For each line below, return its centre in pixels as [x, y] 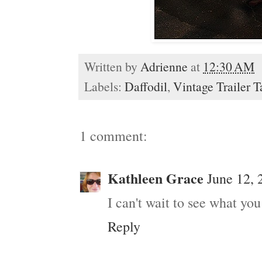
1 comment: [113, 136]
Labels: [104, 87]
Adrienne [164, 67]
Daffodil [146, 87]
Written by [112, 67]
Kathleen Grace [156, 178]
